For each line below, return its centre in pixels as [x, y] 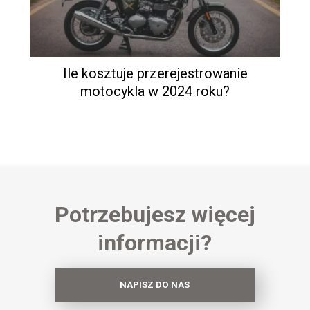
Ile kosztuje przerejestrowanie [155, 73]
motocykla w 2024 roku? [155, 91]
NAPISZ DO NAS [155, 285]
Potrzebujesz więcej [155, 214]
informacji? [155, 243]
